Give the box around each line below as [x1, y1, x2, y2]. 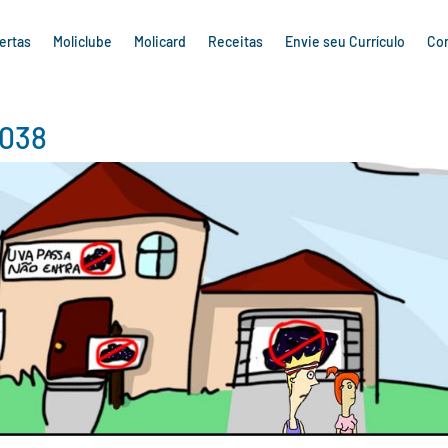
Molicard [133, 32, 186, 50]
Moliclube [52, 32, 112, 50]
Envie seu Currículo [284, 32, 405, 50]
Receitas [207, 32, 263, 50]
